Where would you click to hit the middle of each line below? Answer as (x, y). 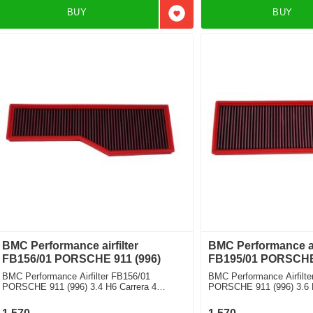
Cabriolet (20, 297)
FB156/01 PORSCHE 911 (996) (82, 259)
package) (226, 297)
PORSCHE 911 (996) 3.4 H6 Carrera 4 (80, 286)
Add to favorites (214, 20)
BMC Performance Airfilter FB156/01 (77, 276)
